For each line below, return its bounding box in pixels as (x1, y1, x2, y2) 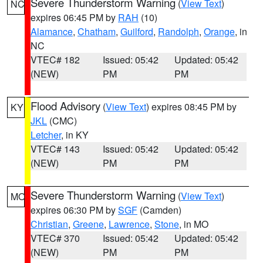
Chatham (77, 25, 116, 38)
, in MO (179, 217, 208, 231)
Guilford (120, 25, 153, 38)
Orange (204, 25, 235, 38)
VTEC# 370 (31, 231, 80, 245)
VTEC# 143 (31, 142, 80, 156)
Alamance (31, 25, 73, 38)
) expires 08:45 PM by (146, 100, 237, 113)
